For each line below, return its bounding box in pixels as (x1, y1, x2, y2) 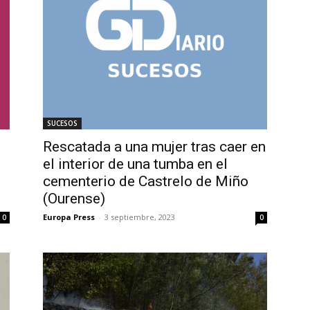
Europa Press (43, 211, 95, 222)
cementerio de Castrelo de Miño (43, 172, 248, 190)
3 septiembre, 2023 (104, 211, 175, 222)
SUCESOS (47, 118, 77, 128)
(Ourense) (43, 190, 105, 207)
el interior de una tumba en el (43, 155, 228, 172)
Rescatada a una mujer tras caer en (43, 138, 266, 155)
